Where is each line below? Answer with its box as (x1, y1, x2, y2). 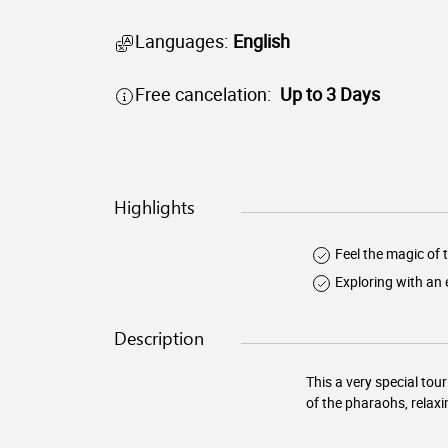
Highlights (114, 195, 195, 219)
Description (114, 326, 204, 350)
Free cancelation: (135, 82, 271, 106)
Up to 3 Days (280, 82, 380, 106)
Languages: (135, 29, 228, 53)
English (233, 29, 290, 53)
